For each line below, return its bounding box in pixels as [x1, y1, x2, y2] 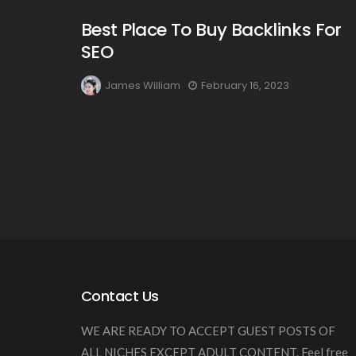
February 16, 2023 [201, 78, 289, 94]
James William [105, 78, 180, 94]
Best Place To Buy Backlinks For [81, 17, 342, 43]
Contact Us [81, 286, 159, 306]
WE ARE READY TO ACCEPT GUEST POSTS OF [81, 323, 335, 338]
